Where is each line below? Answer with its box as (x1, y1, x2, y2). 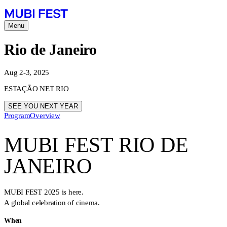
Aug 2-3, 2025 (4, 68, 50, 77)
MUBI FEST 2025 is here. (4, 188, 84, 197)
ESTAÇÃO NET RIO (4, 85, 69, 93)
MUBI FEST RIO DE (4, 133, 188, 157)
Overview (30, 111, 60, 120)
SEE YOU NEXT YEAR (8, 102, 78, 110)
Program (4, 111, 30, 120)
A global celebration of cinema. (4, 199, 100, 207)
